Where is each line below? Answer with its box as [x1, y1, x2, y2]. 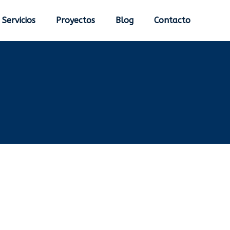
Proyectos [56, 15, 95, 25]
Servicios [2, 15, 35, 25]
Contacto [154, 15, 190, 25]
